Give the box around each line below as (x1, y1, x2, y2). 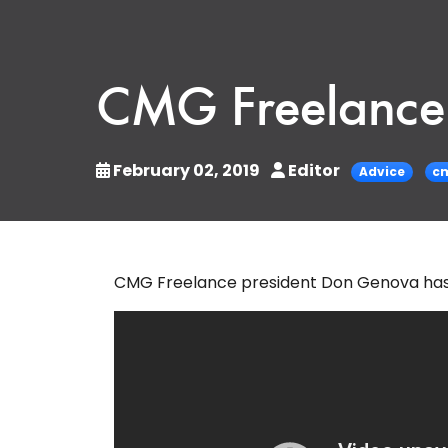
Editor (285, 158, 343, 182)
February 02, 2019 (110, 158, 263, 182)
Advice (358, 162, 405, 180)
